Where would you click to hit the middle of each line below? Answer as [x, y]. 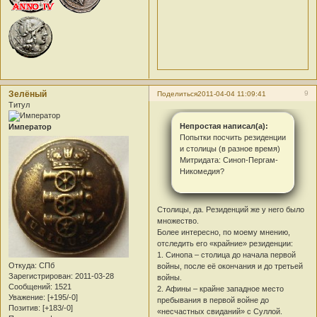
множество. [178, 221]
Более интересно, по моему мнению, [224, 232]
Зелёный [28, 94]
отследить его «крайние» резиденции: [225, 244]
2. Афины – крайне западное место [221, 289]
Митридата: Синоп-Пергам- [229, 160]
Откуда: [23, 265]
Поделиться [178, 94]
